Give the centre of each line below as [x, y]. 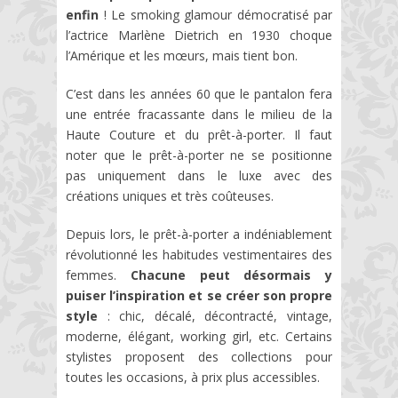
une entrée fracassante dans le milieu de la [199, 114]
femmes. [98, 275]
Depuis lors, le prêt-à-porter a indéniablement [199, 234]
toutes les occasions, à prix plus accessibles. [193, 377]
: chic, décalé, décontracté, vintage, [215, 316]
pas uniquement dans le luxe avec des [199, 175]
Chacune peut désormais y [231, 275]
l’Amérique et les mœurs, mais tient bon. [182, 56]
